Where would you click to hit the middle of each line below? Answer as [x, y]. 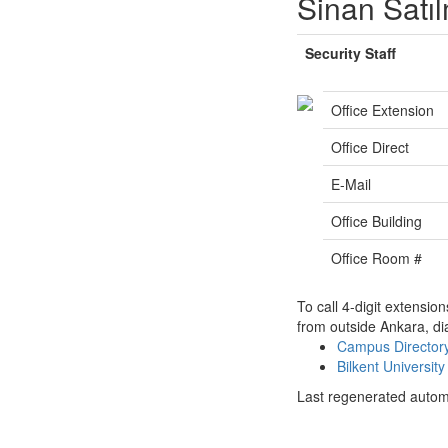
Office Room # [376, 258]
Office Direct [370, 147]
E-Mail [351, 184]
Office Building [376, 221]
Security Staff [350, 53]
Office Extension [382, 110]
